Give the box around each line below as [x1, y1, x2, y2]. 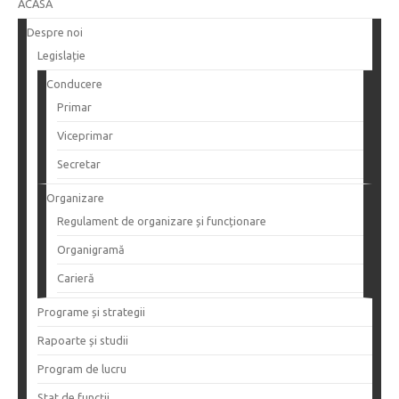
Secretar [57, 158, 101, 171]
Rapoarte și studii [37, 334, 128, 347]
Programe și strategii [37, 305, 145, 319]
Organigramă [57, 243, 125, 256]
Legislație [37, 49, 85, 62]
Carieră [57, 272, 94, 285]
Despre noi [27, 26, 83, 39]
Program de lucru [37, 362, 126, 376]
